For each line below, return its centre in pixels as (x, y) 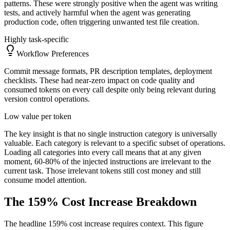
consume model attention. (45, 180)
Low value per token (38, 117)
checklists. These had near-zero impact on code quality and (99, 81)
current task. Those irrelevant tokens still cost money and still (102, 171)
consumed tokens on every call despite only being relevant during (110, 90)
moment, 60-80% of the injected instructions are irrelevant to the (108, 162)
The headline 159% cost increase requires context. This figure (104, 224)
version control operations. (47, 99)
